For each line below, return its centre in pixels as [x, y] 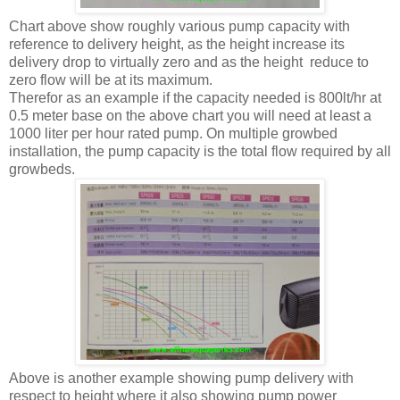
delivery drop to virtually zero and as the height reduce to [189, 62]
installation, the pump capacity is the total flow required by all [200, 152]
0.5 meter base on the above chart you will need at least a [190, 116]
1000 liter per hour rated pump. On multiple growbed [173, 134]
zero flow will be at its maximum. [111, 80]
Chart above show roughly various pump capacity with [179, 27]
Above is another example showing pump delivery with [181, 379]
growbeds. [44, 170]
